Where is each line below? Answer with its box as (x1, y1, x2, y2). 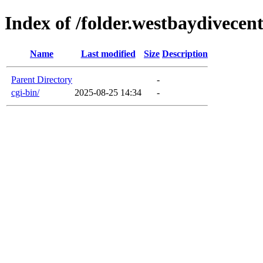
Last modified (80, 48, 136, 59)
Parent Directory (11, 74, 72, 85)
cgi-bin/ (11, 87, 39, 97)
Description (162, 48, 208, 59)
